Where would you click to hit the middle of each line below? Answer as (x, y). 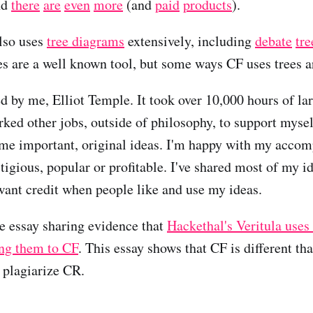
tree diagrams (86, 41)
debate (274, 41)
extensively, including (190, 41)
